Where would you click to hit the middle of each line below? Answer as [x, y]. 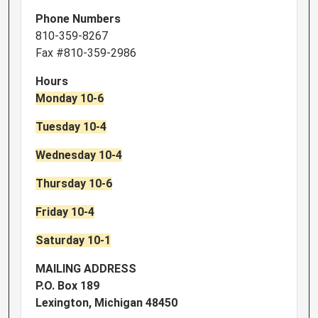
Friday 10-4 [65, 212]
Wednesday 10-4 [79, 155]
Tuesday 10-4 [71, 127]
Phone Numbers [78, 19]
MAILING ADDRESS [86, 269]
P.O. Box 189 [67, 286]
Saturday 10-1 [73, 241]
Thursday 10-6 [74, 184]
